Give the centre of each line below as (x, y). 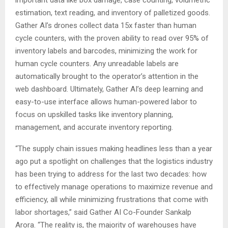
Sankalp (178, 212)
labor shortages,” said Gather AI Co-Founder (90, 212)
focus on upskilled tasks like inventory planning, (94, 114)
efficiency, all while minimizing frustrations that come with (112, 199)
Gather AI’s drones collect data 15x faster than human (106, 25)
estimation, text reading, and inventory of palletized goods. (113, 12)
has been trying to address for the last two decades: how (111, 174)
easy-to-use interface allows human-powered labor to (106, 102)
